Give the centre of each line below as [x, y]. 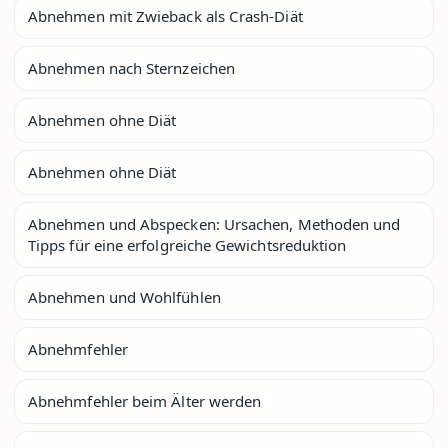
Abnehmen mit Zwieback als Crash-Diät [165, 15]
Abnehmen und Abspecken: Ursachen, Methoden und [214, 223]
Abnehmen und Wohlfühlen [124, 296]
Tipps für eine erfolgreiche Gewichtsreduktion [187, 244]
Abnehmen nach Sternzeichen [131, 67]
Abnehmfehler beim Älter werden [145, 400]
